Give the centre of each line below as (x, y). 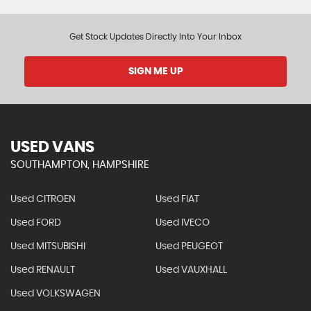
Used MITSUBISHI (48, 246)
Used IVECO (182, 223)
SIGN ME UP (155, 72)
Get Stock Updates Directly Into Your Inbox (155, 37)
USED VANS (52, 147)
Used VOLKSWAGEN (56, 294)
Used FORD (36, 223)
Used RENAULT (43, 270)
